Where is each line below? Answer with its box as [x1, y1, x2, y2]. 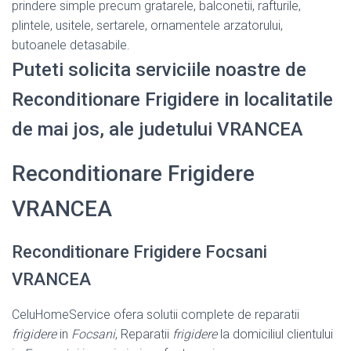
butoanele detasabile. [12, 37, 130, 52]
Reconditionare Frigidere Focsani [12, 241, 267, 262]
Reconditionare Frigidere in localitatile [12, 88, 333, 110]
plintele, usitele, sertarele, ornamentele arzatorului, [12, 17, 283, 33]
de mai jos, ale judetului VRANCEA [12, 118, 303, 140]
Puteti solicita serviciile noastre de [12, 58, 306, 81]
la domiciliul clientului [217, 326, 333, 342]
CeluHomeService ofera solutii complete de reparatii [12, 306, 299, 322]
